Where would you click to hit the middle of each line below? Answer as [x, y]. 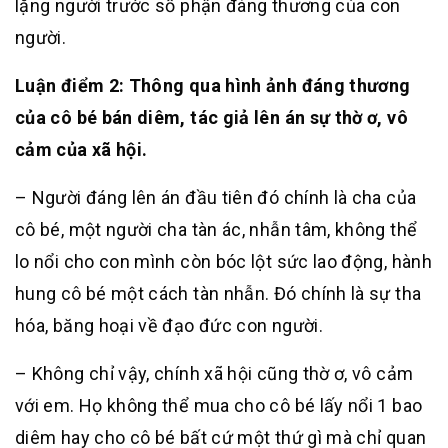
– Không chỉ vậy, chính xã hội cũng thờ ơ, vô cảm [214, 373]
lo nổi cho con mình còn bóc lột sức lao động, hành [223, 261]
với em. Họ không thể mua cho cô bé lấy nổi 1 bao [219, 405]
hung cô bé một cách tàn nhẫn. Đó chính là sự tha [218, 293]
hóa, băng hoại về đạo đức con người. [169, 325]
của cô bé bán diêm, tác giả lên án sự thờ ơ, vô [211, 117]
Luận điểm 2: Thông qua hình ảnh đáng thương [213, 85]
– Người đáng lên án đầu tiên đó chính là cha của [216, 197]
